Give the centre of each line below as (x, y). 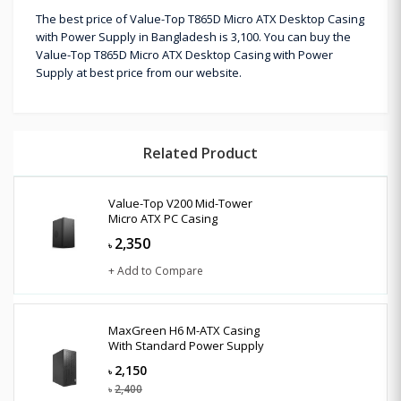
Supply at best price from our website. (139, 72)
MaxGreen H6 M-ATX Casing (184, 330)
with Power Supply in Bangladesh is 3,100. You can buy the (193, 36)
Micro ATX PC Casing (163, 218)
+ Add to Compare (156, 270)
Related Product (200, 153)
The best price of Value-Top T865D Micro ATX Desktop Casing (200, 18)
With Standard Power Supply (186, 345)
